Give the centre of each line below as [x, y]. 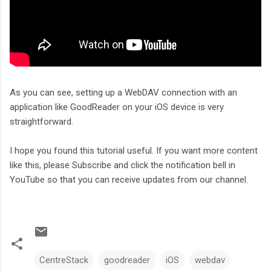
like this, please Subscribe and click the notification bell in [122, 165]
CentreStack [64, 260]
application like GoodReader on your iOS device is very [117, 107]
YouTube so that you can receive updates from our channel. [129, 179]
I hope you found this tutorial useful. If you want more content [134, 150]
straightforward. [41, 121]
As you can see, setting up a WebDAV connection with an [123, 92]
